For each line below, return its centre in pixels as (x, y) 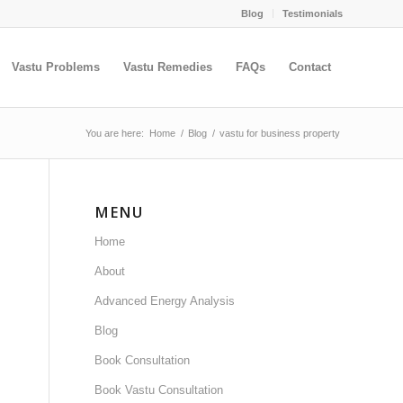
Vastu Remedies (168, 67)
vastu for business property (280, 133)
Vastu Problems (56, 67)
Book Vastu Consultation (159, 390)
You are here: (115, 133)
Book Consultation (143, 360)
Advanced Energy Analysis (165, 301)
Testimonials (313, 13)
